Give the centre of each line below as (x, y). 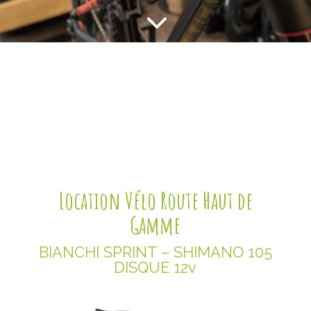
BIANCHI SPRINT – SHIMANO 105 (155, 252)
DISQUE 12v (155, 267)
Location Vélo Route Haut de (155, 201)
